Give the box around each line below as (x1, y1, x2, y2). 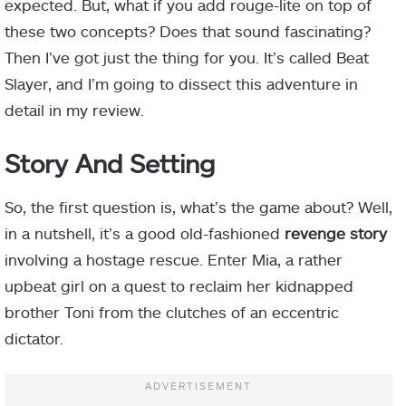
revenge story (285, 224, 387, 243)
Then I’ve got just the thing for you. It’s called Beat (5, 48, 369, 67)
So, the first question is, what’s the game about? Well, (5, 198, 392, 217)
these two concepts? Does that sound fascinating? (5, 22, 371, 41)
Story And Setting (5, 148, 215, 179)
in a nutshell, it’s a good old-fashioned (5, 224, 285, 243)
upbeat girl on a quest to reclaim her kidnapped (5, 276, 353, 295)
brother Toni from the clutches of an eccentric (5, 303, 339, 322)
